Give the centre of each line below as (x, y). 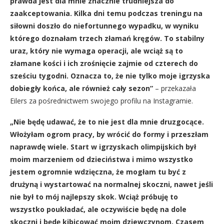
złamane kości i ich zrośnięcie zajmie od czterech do (104, 63)
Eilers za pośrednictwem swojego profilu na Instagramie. (101, 101)
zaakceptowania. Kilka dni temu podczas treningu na (106, 13)
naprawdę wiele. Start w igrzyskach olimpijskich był (103, 147)
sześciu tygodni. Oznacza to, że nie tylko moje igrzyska (110, 76)
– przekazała (174, 88)
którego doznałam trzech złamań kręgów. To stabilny (107, 38)
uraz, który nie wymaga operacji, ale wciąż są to (96, 51)
